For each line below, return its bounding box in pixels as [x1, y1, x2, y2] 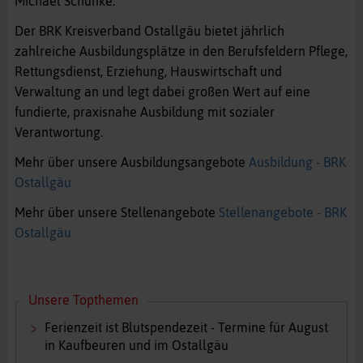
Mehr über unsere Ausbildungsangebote [14, 155, 249, 170]
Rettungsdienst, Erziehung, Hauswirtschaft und [14, 64, 282, 79]
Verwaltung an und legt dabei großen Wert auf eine [14, 84, 310, 100]
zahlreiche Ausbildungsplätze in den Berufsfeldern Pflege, [14, 44, 348, 59]
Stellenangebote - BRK [218, 205, 347, 220]
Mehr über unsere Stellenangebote [14, 205, 219, 220]
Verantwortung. [14, 125, 103, 140]
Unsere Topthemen [28, 293, 139, 308]
